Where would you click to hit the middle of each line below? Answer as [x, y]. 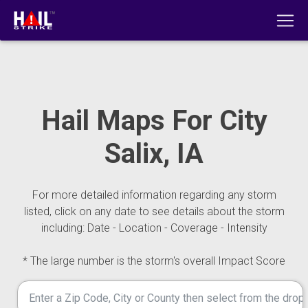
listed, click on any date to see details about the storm [154, 211]
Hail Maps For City [154, 121]
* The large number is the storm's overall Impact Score [154, 261]
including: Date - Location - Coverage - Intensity [154, 228]
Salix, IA [154, 154]
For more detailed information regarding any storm [154, 195]
